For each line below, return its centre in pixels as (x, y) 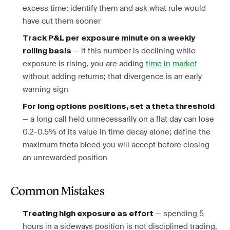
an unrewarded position (65, 158)
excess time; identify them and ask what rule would (114, 8)
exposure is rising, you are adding (84, 64)
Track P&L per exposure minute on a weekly (109, 38)
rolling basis (47, 51)
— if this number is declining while (133, 51)
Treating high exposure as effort (88, 214)
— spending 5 (179, 214)
